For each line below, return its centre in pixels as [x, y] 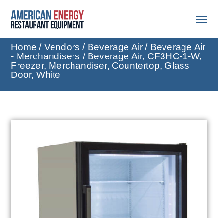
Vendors [62, 47]
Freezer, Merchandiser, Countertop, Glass [100, 66]
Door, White [36, 75]
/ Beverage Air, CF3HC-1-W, [141, 56]
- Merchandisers [45, 56]
